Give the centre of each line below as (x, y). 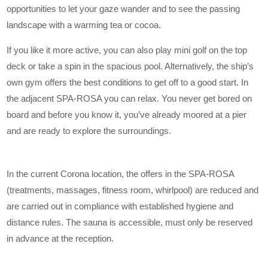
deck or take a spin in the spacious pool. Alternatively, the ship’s (130, 66)
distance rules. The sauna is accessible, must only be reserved (130, 223)
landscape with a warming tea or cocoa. (84, 25)
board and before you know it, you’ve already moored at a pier (127, 115)
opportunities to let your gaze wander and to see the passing (124, 9)
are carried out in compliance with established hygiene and (120, 206)
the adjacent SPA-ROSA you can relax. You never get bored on (130, 99)
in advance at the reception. (60, 239)
